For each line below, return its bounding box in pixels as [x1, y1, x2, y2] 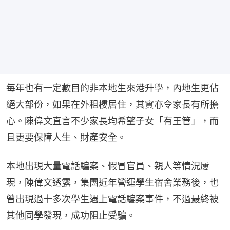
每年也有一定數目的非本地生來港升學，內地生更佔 [6, 83, 219, 93]
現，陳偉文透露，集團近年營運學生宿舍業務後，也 [6, 177, 219, 188]
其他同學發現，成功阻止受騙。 [6, 210, 136, 221]
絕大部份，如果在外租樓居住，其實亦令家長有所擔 [6, 99, 219, 110]
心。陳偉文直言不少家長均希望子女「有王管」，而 [6, 116, 219, 126]
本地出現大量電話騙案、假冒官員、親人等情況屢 [6, 161, 209, 171]
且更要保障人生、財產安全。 [6, 132, 126, 143]
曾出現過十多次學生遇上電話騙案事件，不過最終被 [6, 194, 219, 204]
